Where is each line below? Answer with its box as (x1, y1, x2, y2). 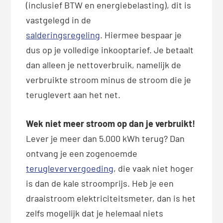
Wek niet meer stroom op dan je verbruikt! (26, 118, 196, 129)
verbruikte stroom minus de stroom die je (26, 74, 192, 86)
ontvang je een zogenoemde (26, 148, 138, 159)
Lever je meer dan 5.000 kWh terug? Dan (26, 133, 185, 144)
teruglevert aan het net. (26, 89, 121, 101)
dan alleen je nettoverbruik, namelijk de (26, 59, 182, 71)
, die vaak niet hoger (113, 163, 194, 174)
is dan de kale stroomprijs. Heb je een (26, 178, 174, 189)
